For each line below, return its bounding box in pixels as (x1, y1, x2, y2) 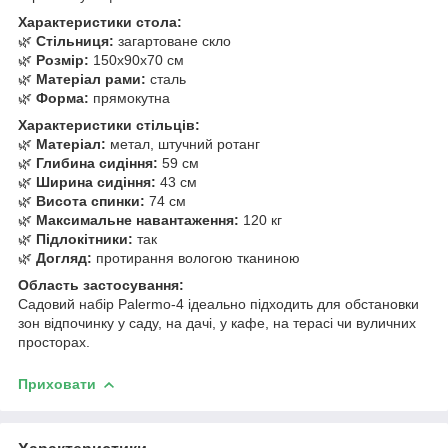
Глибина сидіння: (36, 154, 158, 171)
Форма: (36, 89, 89, 106)
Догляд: (36, 249, 92, 266)
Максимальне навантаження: (36, 211, 239, 228)
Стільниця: (36, 32, 114, 49)
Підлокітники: (36, 230, 133, 247)
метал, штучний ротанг (106, 135, 260, 152)
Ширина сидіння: (36, 173, 156, 190)
